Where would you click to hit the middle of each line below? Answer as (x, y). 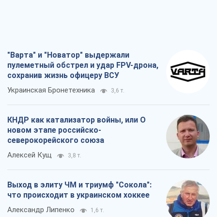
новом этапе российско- (54, 130)
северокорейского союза (56, 140)
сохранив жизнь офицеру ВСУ (63, 76)
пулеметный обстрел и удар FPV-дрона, (83, 65)
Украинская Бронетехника (51, 90)
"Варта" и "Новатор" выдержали (68, 55)
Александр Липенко (41, 210)
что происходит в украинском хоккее (78, 195)
